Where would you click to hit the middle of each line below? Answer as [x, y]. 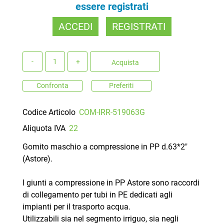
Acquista [125, 62]
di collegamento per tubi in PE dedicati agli [97, 194]
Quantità [37, 57]
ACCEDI [75, 27]
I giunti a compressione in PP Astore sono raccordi [111, 182]
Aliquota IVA [44, 128]
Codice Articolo [49, 112]
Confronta [52, 85]
